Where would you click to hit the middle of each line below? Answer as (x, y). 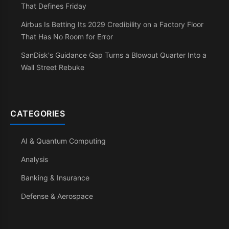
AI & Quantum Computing (63, 141)
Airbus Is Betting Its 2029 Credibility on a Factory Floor (112, 24)
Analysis (35, 159)
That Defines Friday (54, 6)
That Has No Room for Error (67, 37)
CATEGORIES (38, 113)
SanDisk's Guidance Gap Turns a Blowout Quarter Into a (114, 55)
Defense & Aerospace (57, 196)
